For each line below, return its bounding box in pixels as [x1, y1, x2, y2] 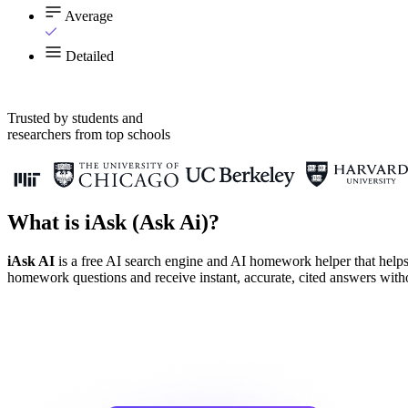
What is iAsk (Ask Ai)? [7, 209, 219, 234]
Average [65, 8, 113, 24]
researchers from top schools [7, 127, 170, 142]
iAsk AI [7, 252, 55, 269]
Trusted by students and [7, 110, 143, 126]
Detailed [66, 48, 114, 64]
